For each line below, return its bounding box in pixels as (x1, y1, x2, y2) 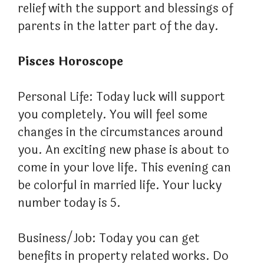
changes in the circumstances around (18, 123, 223, 142)
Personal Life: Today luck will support (18, 88, 225, 107)
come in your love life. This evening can (18, 159, 231, 177)
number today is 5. (18, 194, 121, 213)
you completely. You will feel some (18, 105, 207, 124)
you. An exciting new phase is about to (18, 141, 229, 160)
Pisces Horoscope (18, 52, 123, 71)
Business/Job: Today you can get (18, 229, 200, 248)
